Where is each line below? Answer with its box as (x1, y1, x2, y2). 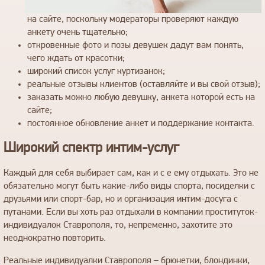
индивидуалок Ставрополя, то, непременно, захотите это (4, 220, 232, 230)
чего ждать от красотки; (27, 53, 125, 63)
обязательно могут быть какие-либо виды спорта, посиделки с (4, 181, 255, 191)
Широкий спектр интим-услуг (4, 141, 179, 156)
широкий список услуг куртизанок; (27, 66, 165, 76)
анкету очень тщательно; (27, 27, 128, 37)
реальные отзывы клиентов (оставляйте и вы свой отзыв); (27, 79, 260, 89)
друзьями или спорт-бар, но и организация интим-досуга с (4, 194, 238, 204)
